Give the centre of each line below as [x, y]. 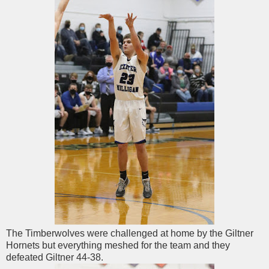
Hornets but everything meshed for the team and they [118, 245]
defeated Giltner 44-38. [55, 257]
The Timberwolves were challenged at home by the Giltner [130, 233]
